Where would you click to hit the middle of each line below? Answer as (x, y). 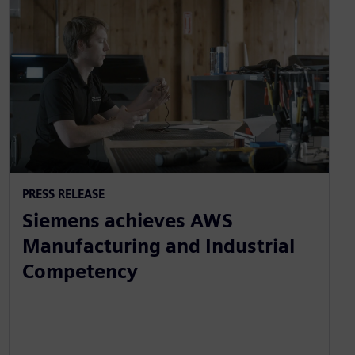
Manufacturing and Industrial (158, 246)
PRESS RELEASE (63, 193)
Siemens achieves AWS (127, 220)
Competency (80, 271)
